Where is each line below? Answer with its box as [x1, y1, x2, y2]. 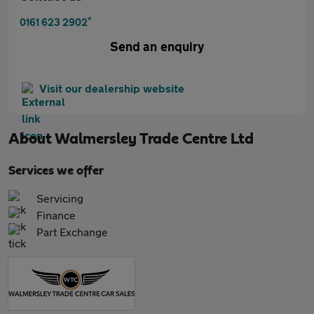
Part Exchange [36, 225, 108, 238]
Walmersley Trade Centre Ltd [55, 131, 254, 146]
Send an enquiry [110, 39, 204, 54]
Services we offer [8, 165, 104, 177]
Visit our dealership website [39, 81, 184, 95]
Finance [36, 208, 76, 221]
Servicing [36, 191, 83, 205]
